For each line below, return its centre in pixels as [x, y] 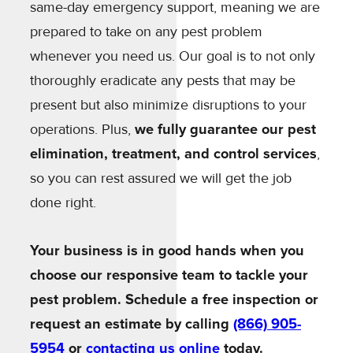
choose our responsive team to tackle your [169, 275]
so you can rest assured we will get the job [161, 178]
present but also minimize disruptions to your [168, 105]
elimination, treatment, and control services [173, 154]
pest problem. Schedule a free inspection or [174, 300]
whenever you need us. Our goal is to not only [173, 56]
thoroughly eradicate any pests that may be [163, 81]
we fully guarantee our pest [225, 130]
